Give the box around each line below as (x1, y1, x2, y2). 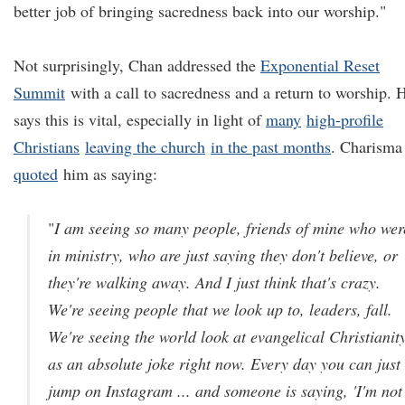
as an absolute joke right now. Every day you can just (48, 353, 400, 374)
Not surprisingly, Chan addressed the (14, 54, 260, 76)
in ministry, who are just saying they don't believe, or (48, 244, 398, 266)
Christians (14, 136, 80, 157)
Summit (14, 81, 65, 103)
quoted (14, 163, 58, 184)
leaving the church (85, 136, 205, 157)
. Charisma (331, 136, 402, 157)
